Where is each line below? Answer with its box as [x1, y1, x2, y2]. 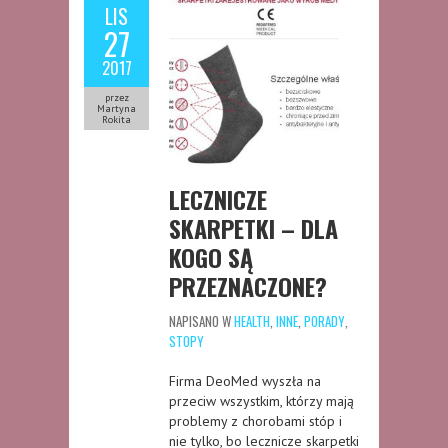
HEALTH [234, 310, 270, 331]
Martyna [97, 101, 136, 115]
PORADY [304, 310, 345, 331]
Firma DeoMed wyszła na [169, 371, 321, 390]
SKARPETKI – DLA [169, 209, 338, 246]
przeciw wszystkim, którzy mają [169, 391, 354, 410]
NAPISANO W [169, 310, 234, 331]
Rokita [102, 112, 131, 126]
